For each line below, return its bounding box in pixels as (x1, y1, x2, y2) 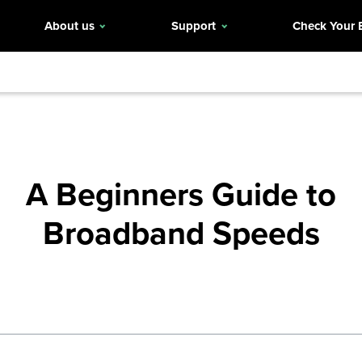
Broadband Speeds (42, 208, 320, 256)
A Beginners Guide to (26, 170, 336, 217)
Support (171, 17, 217, 35)
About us (44, 17, 95, 35)
